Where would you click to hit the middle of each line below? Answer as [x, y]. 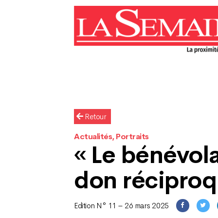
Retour [95, 117]
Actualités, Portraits [111, 136]
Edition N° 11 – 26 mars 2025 [121, 206]
